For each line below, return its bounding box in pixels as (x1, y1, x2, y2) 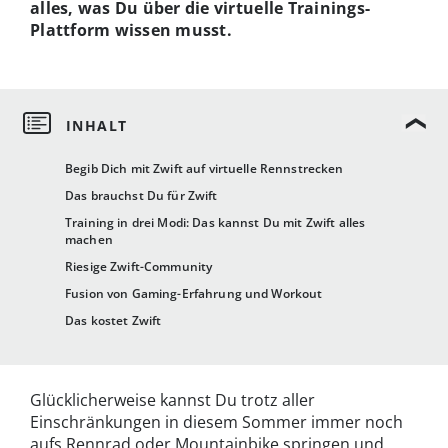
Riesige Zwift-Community (65, 258, 213, 276)
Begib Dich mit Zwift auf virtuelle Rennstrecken (65, 160, 344, 178)
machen (65, 231, 113, 249)
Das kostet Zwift (65, 312, 162, 330)
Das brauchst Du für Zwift (65, 187, 218, 205)
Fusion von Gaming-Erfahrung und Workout (65, 285, 323, 303)
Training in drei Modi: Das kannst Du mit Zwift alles (65, 214, 366, 232)
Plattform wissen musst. (30, 18, 232, 41)
